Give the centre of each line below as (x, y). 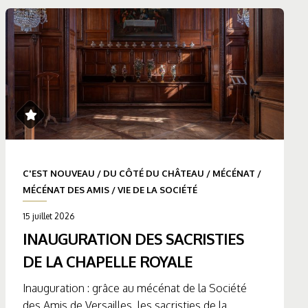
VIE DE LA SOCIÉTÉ (158, 190)
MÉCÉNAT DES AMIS (66, 190)
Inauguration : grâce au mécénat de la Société (135, 288)
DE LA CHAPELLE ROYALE (108, 262)
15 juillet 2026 (49, 217)
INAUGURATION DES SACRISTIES (134, 239)
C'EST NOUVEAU (59, 174)
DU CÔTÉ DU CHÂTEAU (154, 174)
